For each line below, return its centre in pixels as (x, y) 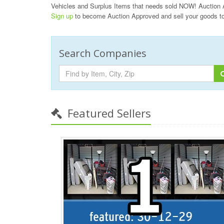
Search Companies (103, 53)
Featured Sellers (108, 113)
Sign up (62, 16)
